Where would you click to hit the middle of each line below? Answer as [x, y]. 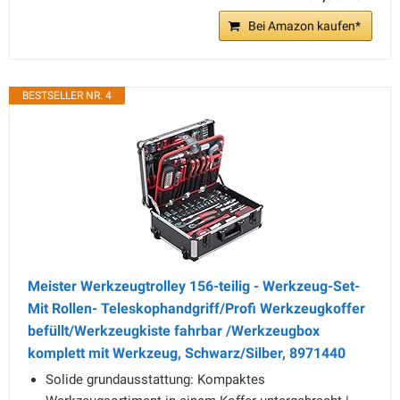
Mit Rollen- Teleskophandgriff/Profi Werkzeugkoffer [196, 308]
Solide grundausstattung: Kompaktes [155, 379]
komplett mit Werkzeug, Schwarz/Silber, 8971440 [187, 353]
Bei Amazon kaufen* [304, 26]
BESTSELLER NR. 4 [67, 96]
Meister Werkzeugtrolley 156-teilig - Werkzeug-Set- [194, 286]
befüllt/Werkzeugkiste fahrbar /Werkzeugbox [174, 331]
